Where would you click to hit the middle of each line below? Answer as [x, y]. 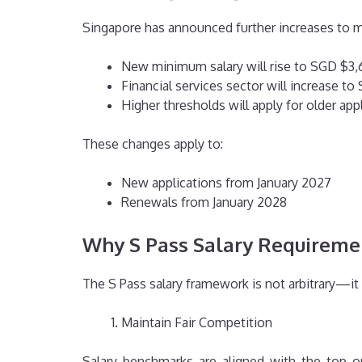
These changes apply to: [153, 144]
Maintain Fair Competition [197, 323]
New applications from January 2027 [226, 183]
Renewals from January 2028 [204, 202]
